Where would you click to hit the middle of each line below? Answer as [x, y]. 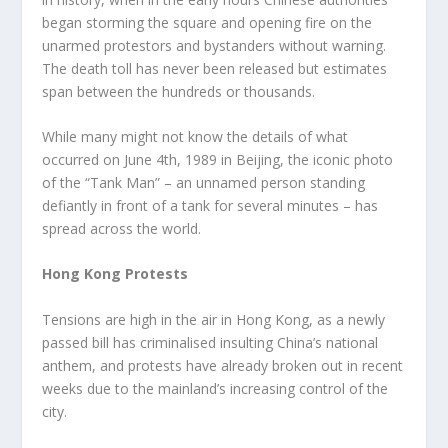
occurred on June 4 [103, 159]
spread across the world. [122, 228]
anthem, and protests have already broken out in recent [223, 365]
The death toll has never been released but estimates [215, 68]
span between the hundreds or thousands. [179, 91]
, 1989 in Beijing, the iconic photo [285, 159]
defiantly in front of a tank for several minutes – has [210, 205]
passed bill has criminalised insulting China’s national [210, 342]
